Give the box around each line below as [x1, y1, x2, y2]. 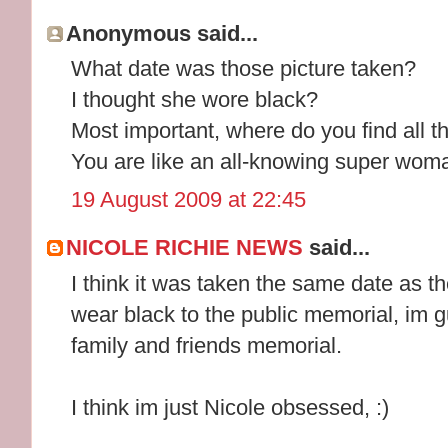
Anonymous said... [66, 20, 259, 46]
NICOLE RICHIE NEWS [66, 235, 304, 261]
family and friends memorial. [71, 332, 343, 358]
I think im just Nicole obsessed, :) [71, 394, 390, 420]
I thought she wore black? [71, 87, 319, 113]
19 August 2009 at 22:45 [71, 186, 307, 212]
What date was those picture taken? [71, 56, 417, 82]
